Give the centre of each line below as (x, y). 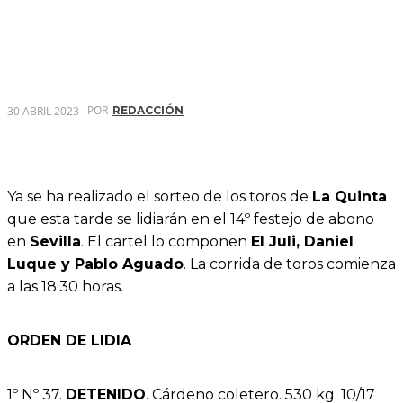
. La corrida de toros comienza (290, 264)
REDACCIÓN (148, 111)
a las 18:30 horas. (65, 286)
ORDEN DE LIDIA (69, 340)
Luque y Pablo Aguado (95, 264)
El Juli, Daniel (302, 241)
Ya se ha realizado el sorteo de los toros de (160, 196)
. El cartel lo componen (166, 241)
